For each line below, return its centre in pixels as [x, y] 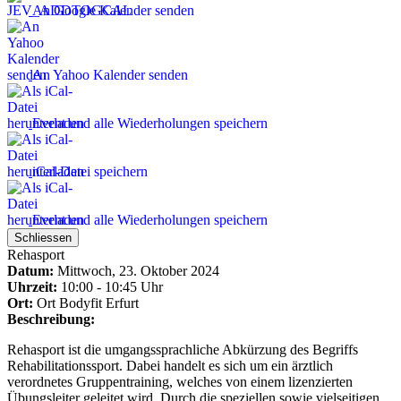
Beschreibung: [51, 319]
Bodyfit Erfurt [99, 303]
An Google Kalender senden [113, 10]
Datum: [30, 270]
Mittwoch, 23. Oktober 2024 [137, 270]
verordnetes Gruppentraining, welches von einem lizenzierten [180, 381]
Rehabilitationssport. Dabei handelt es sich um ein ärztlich [170, 365]
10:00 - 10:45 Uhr [110, 286]
